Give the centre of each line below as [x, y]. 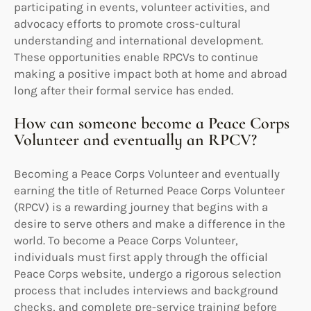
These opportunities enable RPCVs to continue [136, 57]
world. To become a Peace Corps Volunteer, [126, 240]
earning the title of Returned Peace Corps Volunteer [149, 190]
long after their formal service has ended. [124, 90]
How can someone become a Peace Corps [152, 123]
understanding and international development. [138, 40]
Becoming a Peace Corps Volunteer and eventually [147, 173]
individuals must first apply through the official [141, 257]
